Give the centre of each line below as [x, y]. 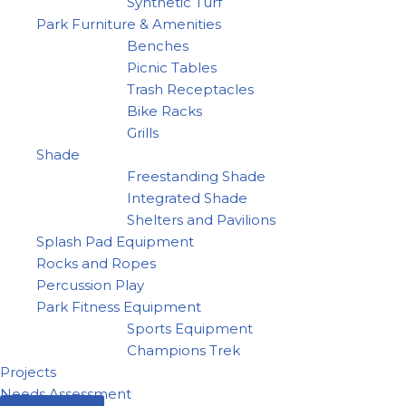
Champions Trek [184, 350]
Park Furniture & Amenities [129, 24]
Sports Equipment [190, 328]
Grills [143, 132]
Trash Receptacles [190, 89]
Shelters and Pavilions [201, 219]
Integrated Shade [187, 198]
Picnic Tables [172, 67]
